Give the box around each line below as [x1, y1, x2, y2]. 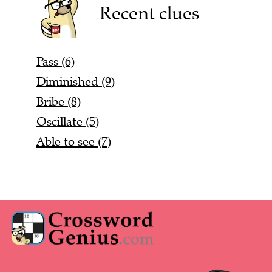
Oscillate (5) [36, 109, 99, 124]
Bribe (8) [36, 89, 81, 104]
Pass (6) [36, 49, 75, 64]
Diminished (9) [36, 69, 115, 84]
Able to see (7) [36, 129, 111, 144]
